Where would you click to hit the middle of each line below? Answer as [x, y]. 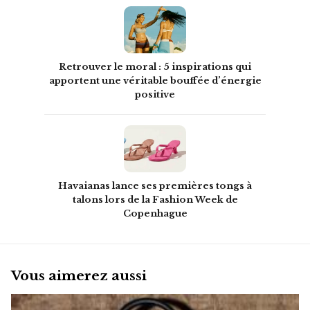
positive [155, 94]
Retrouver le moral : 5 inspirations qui [155, 66]
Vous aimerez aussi [79, 276]
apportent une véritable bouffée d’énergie [155, 80]
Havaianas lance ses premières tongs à [155, 185]
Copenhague [155, 213]
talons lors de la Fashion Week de [155, 199]
